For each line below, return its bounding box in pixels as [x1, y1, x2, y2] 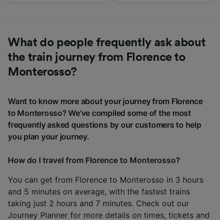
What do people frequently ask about [8, 36, 206, 49]
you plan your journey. [8, 131, 89, 141]
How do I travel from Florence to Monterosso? [8, 155, 180, 165]
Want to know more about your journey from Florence [8, 96, 203, 106]
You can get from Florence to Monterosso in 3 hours [8, 174, 203, 185]
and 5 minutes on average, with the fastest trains [8, 186, 190, 196]
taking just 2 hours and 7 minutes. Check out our [8, 198, 189, 208]
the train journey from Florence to [8, 51, 186, 63]
